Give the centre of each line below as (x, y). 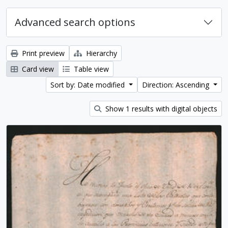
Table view (90, 69)
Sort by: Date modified (89, 85)
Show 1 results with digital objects (160, 109)
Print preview (42, 53)
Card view (37, 69)
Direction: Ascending (177, 85)
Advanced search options (75, 22)
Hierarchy (101, 53)
